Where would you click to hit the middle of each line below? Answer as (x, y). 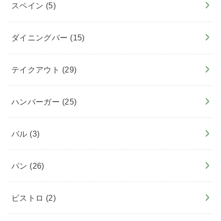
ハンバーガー (37, 101)
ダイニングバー (41, 38)
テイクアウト (37, 69)
